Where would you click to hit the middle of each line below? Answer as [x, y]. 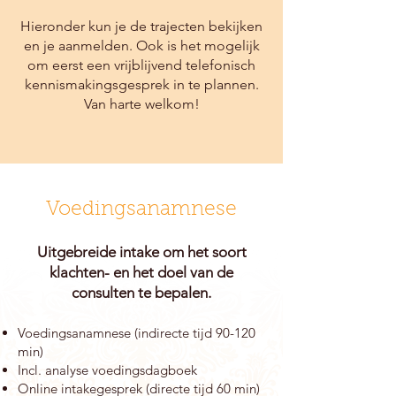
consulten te [113, 293]
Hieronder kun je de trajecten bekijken [141, 26]
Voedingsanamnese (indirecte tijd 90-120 [137, 333]
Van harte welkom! [141, 104]
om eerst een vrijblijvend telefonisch [141, 65]
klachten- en [89, 272]
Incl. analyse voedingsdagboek [107, 370]
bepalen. [183, 293]
